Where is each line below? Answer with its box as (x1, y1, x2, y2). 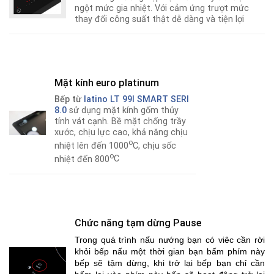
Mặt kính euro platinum (54, 77, 160, 89)
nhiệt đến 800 (54, 154, 110, 165)
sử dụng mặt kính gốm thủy (69, 105, 179, 116)
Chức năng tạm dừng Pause (75, 217, 202, 229)
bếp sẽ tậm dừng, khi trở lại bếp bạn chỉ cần (75, 258, 265, 268)
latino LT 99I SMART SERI (84, 94, 190, 105)
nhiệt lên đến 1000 (54, 141, 129, 152)
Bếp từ (54, 94, 84, 105)
